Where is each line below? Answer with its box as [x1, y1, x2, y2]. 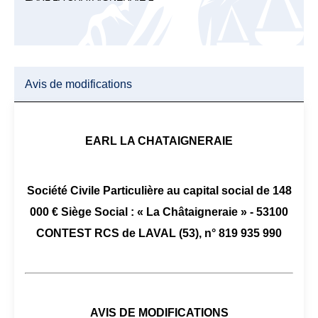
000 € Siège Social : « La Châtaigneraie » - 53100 [30, 206, 288, 218]
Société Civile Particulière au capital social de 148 [26, 185, 292, 197]
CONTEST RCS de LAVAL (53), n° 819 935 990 [36, 227, 282, 239]
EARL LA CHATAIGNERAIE [85, 135, 233, 147]
